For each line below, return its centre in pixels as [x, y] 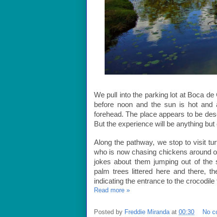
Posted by [109, 212]
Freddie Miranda [147, 212]
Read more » [112, 190]
